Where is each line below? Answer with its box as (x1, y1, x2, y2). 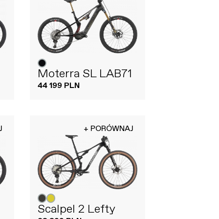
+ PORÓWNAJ (84, 123, 134, 134)
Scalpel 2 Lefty (37, 201, 115, 217)
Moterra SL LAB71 (37, 66, 132, 82)
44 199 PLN (37, 80, 80, 91)
